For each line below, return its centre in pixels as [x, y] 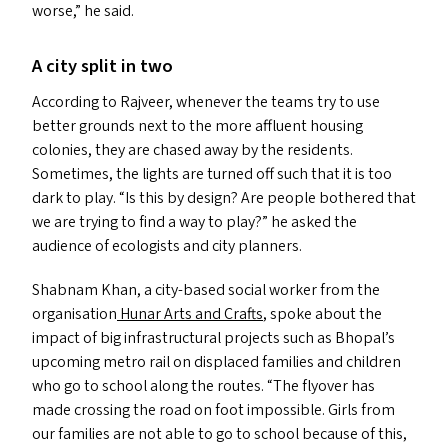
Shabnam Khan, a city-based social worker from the [206, 290]
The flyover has [324, 386]
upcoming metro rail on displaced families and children [216, 362]
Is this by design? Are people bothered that [270, 198]
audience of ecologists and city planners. [167, 246]
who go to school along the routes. [149, 386]
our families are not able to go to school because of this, [219, 434]
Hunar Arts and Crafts [190, 314]
